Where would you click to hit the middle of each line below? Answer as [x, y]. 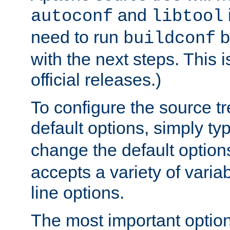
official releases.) [96, 80]
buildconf [169, 39]
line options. [78, 193]
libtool [187, 17]
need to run [77, 37]
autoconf [72, 17]
